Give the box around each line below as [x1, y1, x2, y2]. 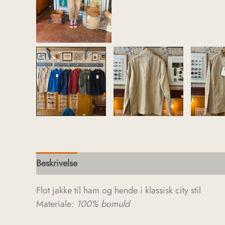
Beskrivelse [36, 157, 77, 170]
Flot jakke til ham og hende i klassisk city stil [36, 184, 201, 197]
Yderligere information [89, 157, 174, 170]
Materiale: [36, 197, 76, 211]
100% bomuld [76, 197, 130, 211]
